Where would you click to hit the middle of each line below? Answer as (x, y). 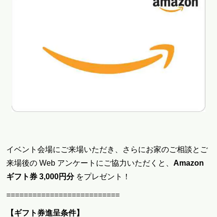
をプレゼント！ (103, 177)
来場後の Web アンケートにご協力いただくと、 (90, 163)
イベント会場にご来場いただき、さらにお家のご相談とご (107, 150)
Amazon (189, 163)
